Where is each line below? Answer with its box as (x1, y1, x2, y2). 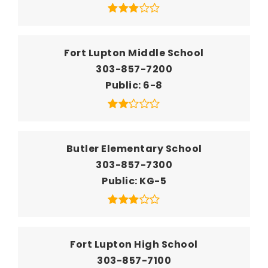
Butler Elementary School (66, 141, 202, 156)
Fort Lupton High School (70, 237, 198, 251)
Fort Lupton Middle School (64, 45, 204, 60)
